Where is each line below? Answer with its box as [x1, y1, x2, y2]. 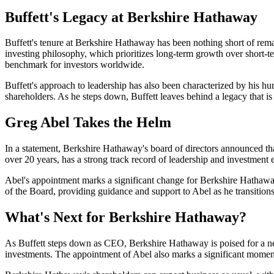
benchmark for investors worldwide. [5, 59, 144, 70]
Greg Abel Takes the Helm [5, 114, 171, 131]
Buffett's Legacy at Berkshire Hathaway [5, 9, 257, 25]
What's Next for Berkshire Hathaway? [5, 209, 246, 226]
